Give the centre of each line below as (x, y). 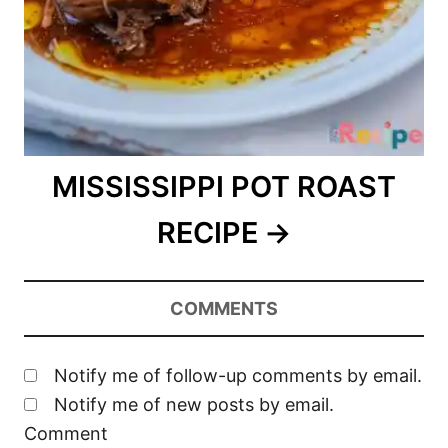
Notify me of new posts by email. (194, 404)
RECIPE (208, 232)
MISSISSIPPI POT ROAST (224, 186)
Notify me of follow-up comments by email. (238, 375)
